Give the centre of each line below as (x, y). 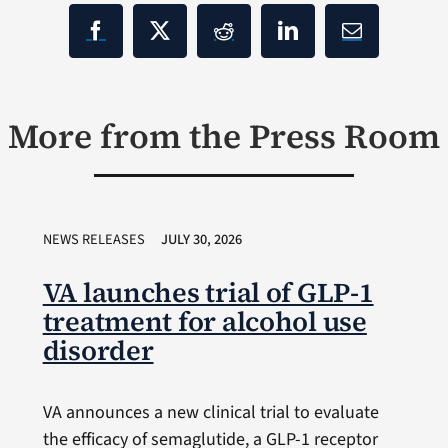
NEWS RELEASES (93, 239)
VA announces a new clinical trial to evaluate (210, 412)
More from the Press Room (224, 135)
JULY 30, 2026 (201, 239)
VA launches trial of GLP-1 (208, 292)
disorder (98, 350)
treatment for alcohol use (204, 321)
